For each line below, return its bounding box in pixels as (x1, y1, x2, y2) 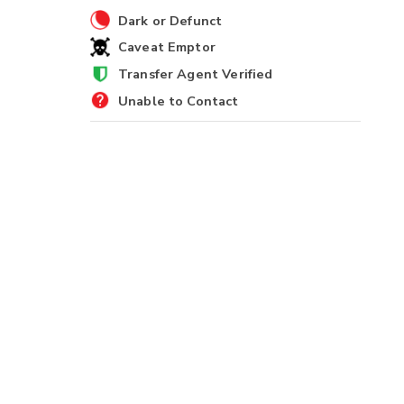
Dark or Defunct (117, 11, 223, 30)
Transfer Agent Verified (117, 65, 273, 84)
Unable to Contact (117, 91, 239, 110)
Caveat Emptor (117, 38, 216, 57)
